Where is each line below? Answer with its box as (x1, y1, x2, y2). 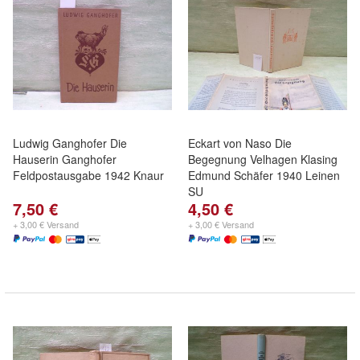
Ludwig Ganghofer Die (13, 135, 127, 151)
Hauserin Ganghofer (13, 151, 117, 167)
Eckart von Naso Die (188, 135, 292, 151)
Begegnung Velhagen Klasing (188, 151, 337, 167)
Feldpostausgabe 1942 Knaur (13, 167, 164, 183)
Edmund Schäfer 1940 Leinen (188, 167, 340, 183)
